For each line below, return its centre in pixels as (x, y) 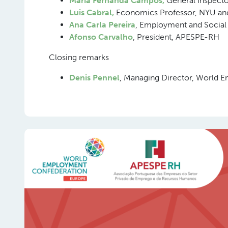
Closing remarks (79, 57)
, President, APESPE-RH (176, 37)
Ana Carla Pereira (102, 25)
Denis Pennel (94, 78)
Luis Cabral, (93, 12)
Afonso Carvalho (101, 37)
